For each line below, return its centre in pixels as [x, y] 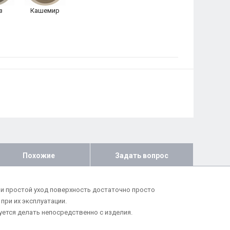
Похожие [39, 155]
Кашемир [45, 11]
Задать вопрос [141, 155]
